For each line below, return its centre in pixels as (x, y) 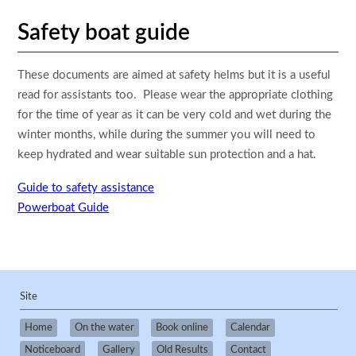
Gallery (118, 349)
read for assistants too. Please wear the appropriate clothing (175, 95)
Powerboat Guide (63, 207)
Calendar (250, 327)
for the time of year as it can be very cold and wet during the (174, 115)
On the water (104, 327)
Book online (182, 327)
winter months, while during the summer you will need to (166, 135)
